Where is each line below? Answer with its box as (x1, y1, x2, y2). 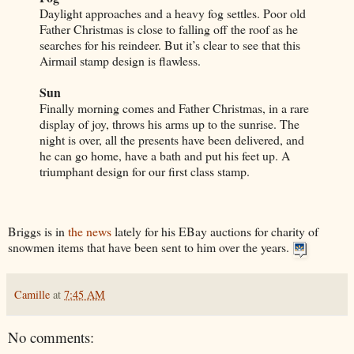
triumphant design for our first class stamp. (40, 163, 250, 180)
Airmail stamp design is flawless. (40, 52, 201, 70)
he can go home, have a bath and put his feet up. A (40, 147, 290, 164)
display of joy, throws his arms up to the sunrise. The (40, 115, 299, 133)
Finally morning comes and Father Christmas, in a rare (40, 100, 309, 117)
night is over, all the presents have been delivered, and (40, 131, 304, 149)
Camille (14, 286, 50, 302)
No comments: (8, 326, 94, 347)
